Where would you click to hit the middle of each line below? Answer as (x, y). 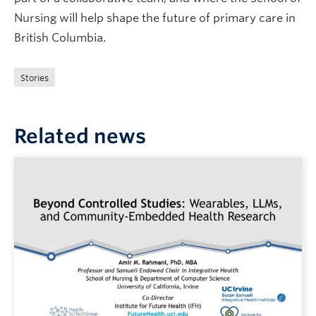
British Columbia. (60, 37)
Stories (35, 78)
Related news (80, 136)
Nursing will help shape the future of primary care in (155, 18)
